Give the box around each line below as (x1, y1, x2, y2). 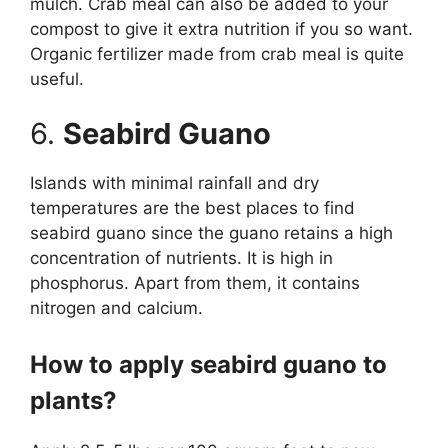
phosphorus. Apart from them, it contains (30, 273, 360, 294)
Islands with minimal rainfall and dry (30, 173, 319, 194)
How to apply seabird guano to (30, 349, 387, 379)
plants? (30, 385, 117, 415)
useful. (30, 68, 84, 89)
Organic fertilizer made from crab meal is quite (30, 43, 404, 64)
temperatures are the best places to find (30, 198, 355, 219)
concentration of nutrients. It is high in (30, 248, 333, 269)
